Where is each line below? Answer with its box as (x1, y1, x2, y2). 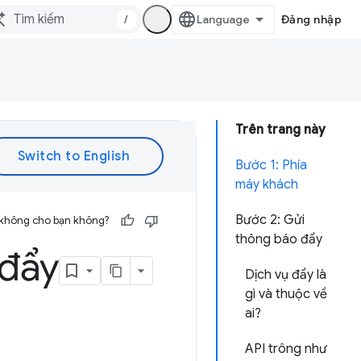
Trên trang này (235, 122, 326, 138)
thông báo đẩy (235, 231, 322, 247)
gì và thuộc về (245, 286, 327, 302)
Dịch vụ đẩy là (245, 267, 326, 283)
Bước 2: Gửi (235, 212, 305, 228)
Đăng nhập (280, 12, 342, 27)
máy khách (235, 176, 298, 193)
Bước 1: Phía (235, 157, 307, 173)
